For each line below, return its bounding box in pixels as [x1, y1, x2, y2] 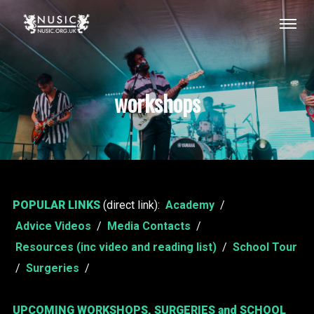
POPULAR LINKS [12, 198, 103, 212]
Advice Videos [15, 219, 91, 233]
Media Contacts [107, 219, 191, 233]
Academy [165, 198, 214, 212]
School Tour [232, 240, 297, 254]
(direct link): [102, 198, 163, 212]
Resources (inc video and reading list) [15, 240, 217, 254]
